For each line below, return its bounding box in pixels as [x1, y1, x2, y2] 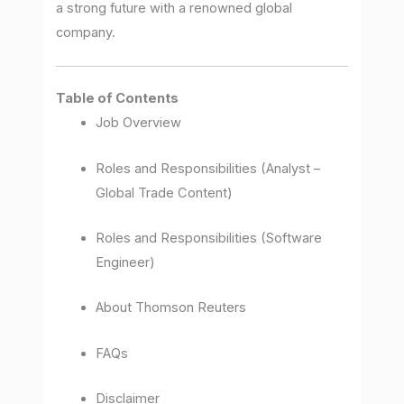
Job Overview [96, 115, 182, 132]
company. [56, 24, 116, 41]
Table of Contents [56, 90, 179, 107]
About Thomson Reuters [96, 299, 247, 317]
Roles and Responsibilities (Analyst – [96, 160, 321, 177]
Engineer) [96, 254, 156, 271]
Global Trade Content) [96, 184, 234, 201]
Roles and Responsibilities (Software [96, 230, 323, 247]
